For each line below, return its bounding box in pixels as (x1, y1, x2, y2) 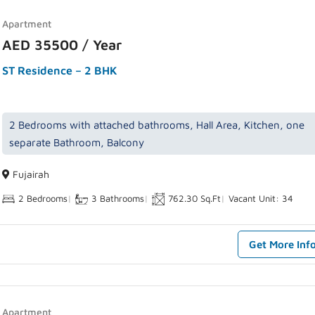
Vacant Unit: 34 (229, 193, 294, 205)
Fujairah (10, 168, 50, 181)
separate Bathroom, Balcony (9, 136, 145, 149)
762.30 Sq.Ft (168, 193, 221, 205)
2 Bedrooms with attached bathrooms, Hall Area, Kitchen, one (9, 119, 305, 131)
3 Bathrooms (91, 193, 145, 205)
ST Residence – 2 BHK (2, 64, 118, 77)
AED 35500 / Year (2, 37, 122, 53)
